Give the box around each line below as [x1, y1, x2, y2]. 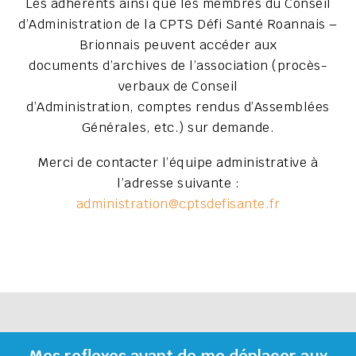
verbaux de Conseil [118, 77, 238, 95]
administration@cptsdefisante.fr [75, 195, 281, 212]
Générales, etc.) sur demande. [81, 118, 275, 136]
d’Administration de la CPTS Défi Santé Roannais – [18, 15, 338, 33]
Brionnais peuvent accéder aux [79, 36, 277, 53]
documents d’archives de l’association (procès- [29, 56, 327, 74]
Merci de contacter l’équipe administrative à [38, 153, 318, 171]
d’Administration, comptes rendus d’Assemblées [26, 98, 330, 115]
